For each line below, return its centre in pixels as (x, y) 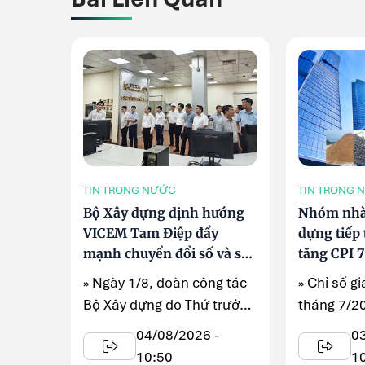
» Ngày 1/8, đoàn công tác (165, 282)
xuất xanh (116, 273)
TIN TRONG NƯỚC (130, 190)
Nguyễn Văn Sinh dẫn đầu (164, 326)
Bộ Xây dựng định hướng (164, 212)
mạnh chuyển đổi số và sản (170, 253)
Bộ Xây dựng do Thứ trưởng (169, 304)
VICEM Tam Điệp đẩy (151, 233)
